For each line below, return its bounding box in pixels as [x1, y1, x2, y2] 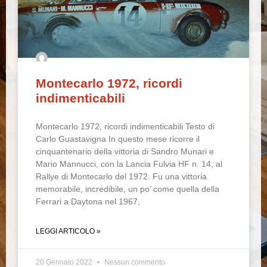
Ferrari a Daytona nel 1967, [36, 197, 140, 206]
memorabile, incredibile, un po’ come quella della [36, 184, 219, 194]
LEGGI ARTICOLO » [36, 227, 101, 235]
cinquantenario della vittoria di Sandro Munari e [36, 147, 214, 156]
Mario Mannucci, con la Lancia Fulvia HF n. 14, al [36, 159, 222, 169]
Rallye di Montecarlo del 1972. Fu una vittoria [36, 172, 207, 181]
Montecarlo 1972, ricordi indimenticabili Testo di [36, 122, 215, 131]
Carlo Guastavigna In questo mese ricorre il [36, 134, 200, 144]
